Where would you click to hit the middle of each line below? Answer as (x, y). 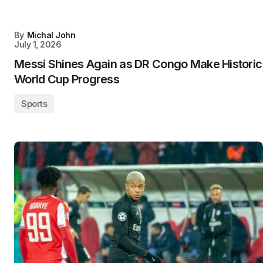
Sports (34, 104)
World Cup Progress (67, 80)
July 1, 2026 (38, 45)
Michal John (51, 35)
